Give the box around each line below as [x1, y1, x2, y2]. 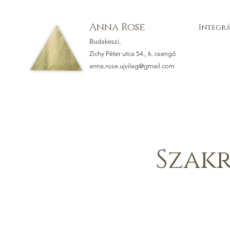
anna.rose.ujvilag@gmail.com [89, 62, 175, 70]
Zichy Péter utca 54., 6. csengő [89, 50, 176, 57]
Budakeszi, [89, 37, 122, 45]
